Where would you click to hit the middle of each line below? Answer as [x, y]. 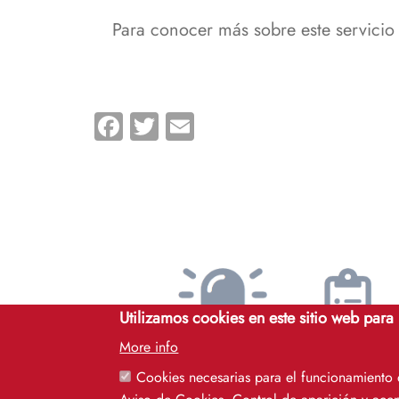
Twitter [197, 123]
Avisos [223, 353]
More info [149, 347]
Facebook [179, 123]
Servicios [348, 353]
